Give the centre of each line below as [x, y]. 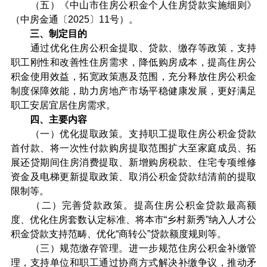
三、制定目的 [49, 34]
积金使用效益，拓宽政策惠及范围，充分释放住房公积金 [133, 77]
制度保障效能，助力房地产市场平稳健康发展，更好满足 [133, 91]
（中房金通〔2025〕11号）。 [74, 19]
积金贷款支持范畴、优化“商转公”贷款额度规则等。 [118, 234]
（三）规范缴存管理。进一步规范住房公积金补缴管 [133, 248]
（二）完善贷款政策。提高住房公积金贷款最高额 [133, 205]
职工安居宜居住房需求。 [63, 105]
